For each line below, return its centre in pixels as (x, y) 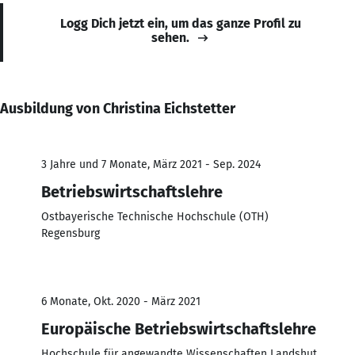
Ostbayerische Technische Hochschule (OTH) (155, 216)
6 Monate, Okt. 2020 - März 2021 (121, 301)
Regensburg (71, 233)
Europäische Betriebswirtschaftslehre (179, 328)
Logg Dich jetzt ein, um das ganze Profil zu (181, 23)
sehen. (170, 37)
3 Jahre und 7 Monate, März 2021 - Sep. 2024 (151, 164)
